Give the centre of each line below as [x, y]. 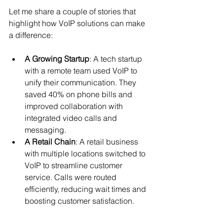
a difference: [31, 35]
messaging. [45, 130]
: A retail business [108, 142]
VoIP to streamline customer [74, 165]
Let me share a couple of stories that [73, 11]
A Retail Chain [50, 142]
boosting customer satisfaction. [79, 201]
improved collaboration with [75, 106]
